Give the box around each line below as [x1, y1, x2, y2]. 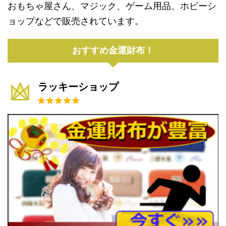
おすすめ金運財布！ [72, 45, 154, 56]
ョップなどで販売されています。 [8, 16, 144, 27]
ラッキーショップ [38, 81, 119, 93]
